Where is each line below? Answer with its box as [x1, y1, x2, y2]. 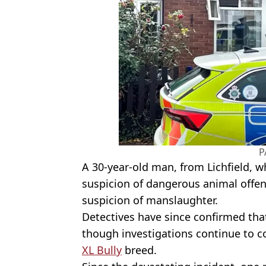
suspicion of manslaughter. [82, 193, 218, 208]
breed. [122, 243, 157, 258]
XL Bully [82, 243, 122, 258]
